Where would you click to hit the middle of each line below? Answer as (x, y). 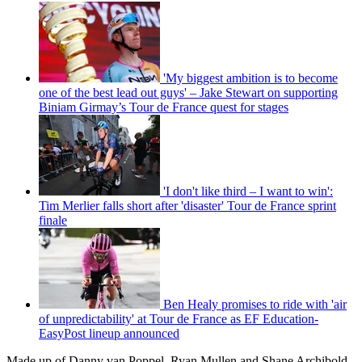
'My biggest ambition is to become (250, 78)
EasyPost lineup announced (109, 333)
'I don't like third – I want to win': (248, 191)
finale (53, 220)
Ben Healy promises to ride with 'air (255, 304)
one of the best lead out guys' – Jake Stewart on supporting (188, 92)
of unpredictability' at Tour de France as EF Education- (179, 318)
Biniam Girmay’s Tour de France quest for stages (164, 107)
